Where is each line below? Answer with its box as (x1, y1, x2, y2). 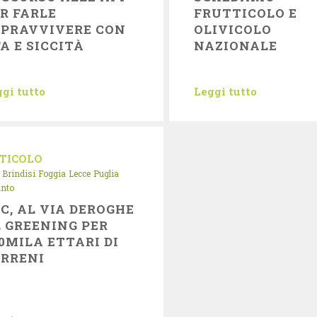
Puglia (93, 168, 119, 179)
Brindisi (1, 168, 35, 179)
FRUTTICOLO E (193, 5, 298, 21)
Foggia (38, 168, 66, 179)
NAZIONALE (193, 38, 278, 54)
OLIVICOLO (193, 21, 272, 38)
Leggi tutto (193, 84, 257, 98)
